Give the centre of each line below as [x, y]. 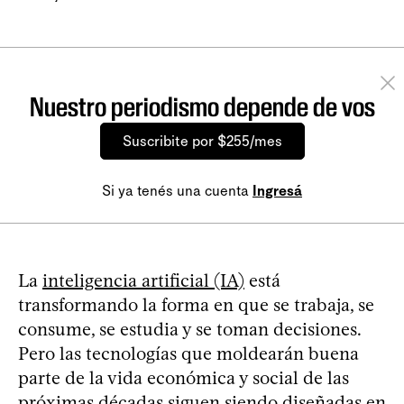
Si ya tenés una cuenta [177, 190]
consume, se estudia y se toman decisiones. [189, 329]
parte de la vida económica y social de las [184, 377]
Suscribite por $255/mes [202, 141]
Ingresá [277, 190]
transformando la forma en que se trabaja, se [196, 304]
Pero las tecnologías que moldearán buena [188, 353]
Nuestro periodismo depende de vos [202, 106]
